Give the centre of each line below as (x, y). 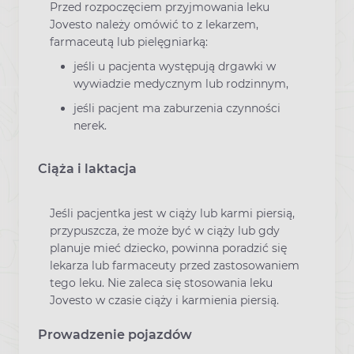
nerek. (90, 126)
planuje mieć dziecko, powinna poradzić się (168, 249)
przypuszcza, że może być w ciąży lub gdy (165, 231)
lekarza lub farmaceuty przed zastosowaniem (175, 266)
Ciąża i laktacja (87, 169)
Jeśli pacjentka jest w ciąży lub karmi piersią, (172, 214)
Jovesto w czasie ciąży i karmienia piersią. (164, 301)
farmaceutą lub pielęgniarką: (129, 41)
